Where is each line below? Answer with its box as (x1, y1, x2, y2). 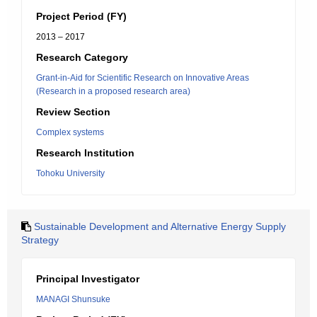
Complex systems (36, 127, 104, 137)
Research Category (36, 52, 128, 63)
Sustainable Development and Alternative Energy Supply (34, 221, 286, 232)
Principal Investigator (36, 273, 139, 284)
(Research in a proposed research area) (36, 86, 190, 96)
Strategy (21, 234, 59, 246)
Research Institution (36, 147, 134, 158)
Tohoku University (36, 168, 105, 178)
